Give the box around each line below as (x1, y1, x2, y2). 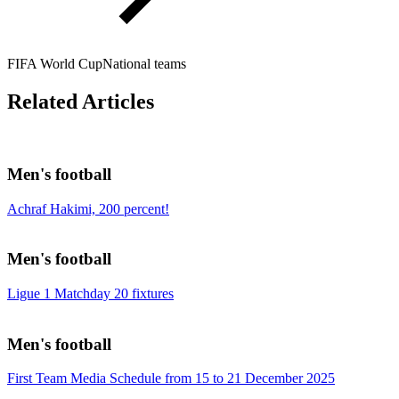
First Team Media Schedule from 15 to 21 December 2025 (7, 370, 335, 387)
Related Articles (7, 90, 154, 114)
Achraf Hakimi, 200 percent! (7, 200, 169, 216)
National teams (102, 56, 186, 72)
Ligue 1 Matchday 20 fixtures (7, 286, 174, 301)
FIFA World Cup (7, 56, 102, 72)
